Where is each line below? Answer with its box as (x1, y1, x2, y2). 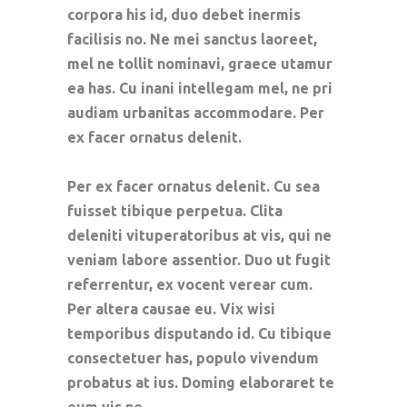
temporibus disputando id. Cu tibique (67, 325, 332, 342)
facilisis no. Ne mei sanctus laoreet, (67, 31, 317, 47)
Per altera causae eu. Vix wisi (67, 301, 275, 317)
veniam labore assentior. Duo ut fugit (67, 252, 331, 268)
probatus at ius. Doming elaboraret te (67, 374, 334, 391)
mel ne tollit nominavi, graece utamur (67, 55, 333, 72)
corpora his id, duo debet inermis (67, 6, 301, 23)
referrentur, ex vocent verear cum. (67, 276, 313, 293)
